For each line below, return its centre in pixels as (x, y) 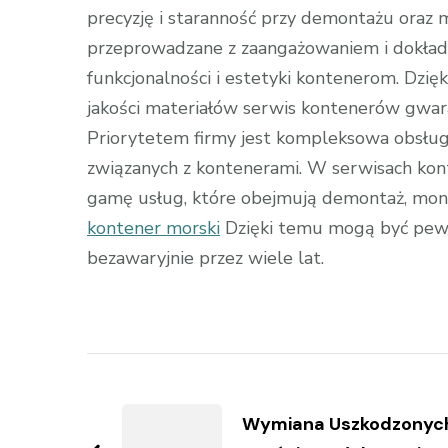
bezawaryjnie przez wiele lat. (205, 257)
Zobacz (149, 373)
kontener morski (153, 227)
